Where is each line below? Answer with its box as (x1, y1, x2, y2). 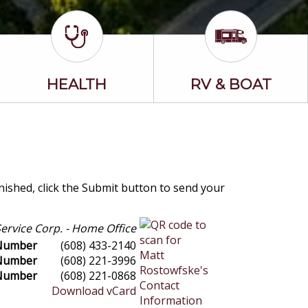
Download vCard (52, 283, 136, 298)
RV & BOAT (190, 76, 272, 93)
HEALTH (47, 76, 107, 93)
